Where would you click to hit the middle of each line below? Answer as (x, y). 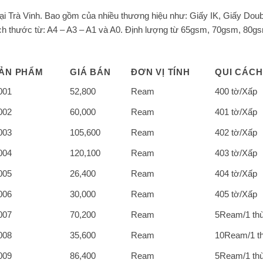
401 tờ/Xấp (236, 112)
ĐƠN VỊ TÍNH (161, 72)
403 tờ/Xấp (236, 153)
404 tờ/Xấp (236, 173)
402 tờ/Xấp (236, 132)
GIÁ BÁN (90, 72)
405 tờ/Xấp (236, 194)
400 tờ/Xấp (236, 91)
